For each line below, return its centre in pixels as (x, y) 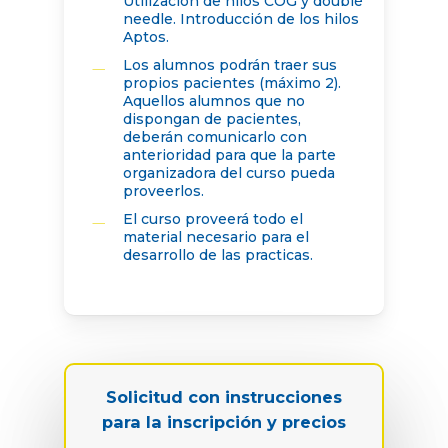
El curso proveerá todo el (212, 219)
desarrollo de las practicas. (217, 255)
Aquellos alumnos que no (213, 101)
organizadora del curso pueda (228, 173)
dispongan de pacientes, (211, 119)
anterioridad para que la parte (229, 155)
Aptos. (145, 37)
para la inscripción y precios (224, 422)
